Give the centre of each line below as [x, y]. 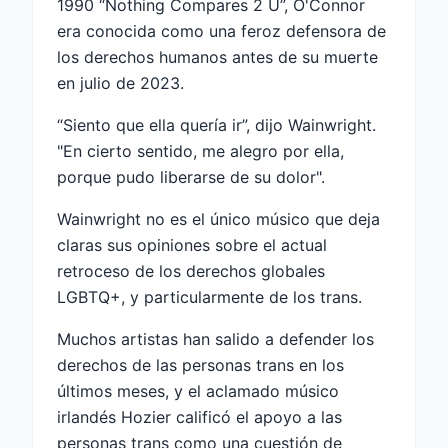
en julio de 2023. [120, 82]
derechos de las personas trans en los [200, 364]
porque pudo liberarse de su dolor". [191, 176]
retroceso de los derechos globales [191, 270]
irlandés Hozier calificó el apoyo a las [199, 416]
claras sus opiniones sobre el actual [192, 244]
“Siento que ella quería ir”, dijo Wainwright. [216, 124]
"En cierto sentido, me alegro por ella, [200, 150]
